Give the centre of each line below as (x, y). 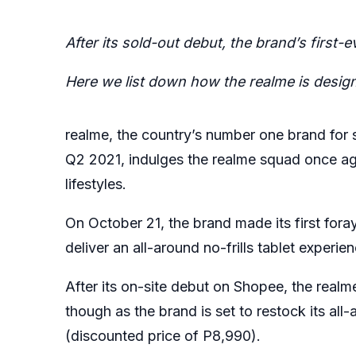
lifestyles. (98, 184)
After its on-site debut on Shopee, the (191, 286)
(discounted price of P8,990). (163, 335)
